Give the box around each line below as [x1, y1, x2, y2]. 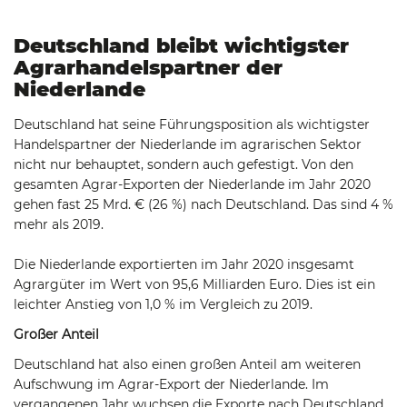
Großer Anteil [14, 326, 99, 342]
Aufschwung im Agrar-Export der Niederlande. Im [14, 376, 329, 392]
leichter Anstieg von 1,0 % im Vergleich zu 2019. [14, 296, 313, 313]
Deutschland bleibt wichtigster [14, 34, 349, 58]
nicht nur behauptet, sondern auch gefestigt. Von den [14, 156, 353, 173]
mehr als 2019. [14, 216, 104, 233]
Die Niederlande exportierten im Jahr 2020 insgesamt [14, 256, 354, 273]
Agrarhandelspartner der [14, 55, 283, 80]
